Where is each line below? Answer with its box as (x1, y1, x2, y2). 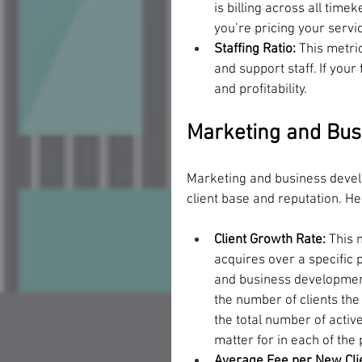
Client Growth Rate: (214, 231, 326, 248)
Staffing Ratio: (214, 40, 299, 57)
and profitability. (214, 81, 307, 98)
